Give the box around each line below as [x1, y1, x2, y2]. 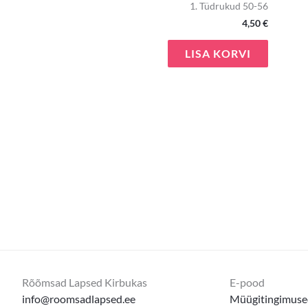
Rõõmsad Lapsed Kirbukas [22, 276, 147, 289]
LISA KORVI [185, 46, 252, 60]
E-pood [229, 276, 265, 289]
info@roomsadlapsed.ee [22, 292, 135, 306]
